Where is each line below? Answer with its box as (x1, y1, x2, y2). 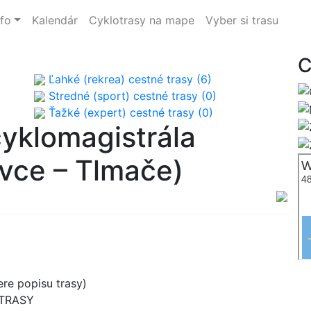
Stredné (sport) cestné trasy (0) (45, 88, 217, 103)
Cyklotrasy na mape (88, 12, 194, 27)
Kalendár (31, 12, 78, 27)
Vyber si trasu (205, 12, 278, 27)
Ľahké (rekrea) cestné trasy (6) (45, 72, 212, 86)
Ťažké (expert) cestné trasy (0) (45, 105, 213, 119)
